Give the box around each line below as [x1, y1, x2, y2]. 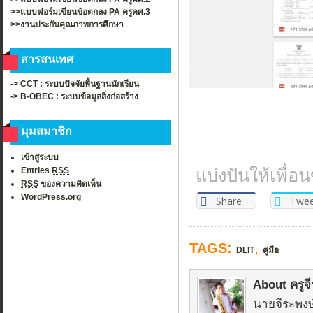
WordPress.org [21, 191, 81, 202]
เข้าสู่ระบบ [21, 152, 59, 162]
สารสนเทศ [21, 52, 73, 65]
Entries [21, 165, 52, 175]
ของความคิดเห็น [38, 178, 101, 189]
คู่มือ [263, 245, 279, 256]
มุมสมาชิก [21, 124, 72, 137]
